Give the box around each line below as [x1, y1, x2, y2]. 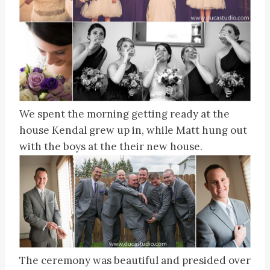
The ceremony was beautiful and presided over [19, 253, 251, 267]
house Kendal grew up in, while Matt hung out [19, 124, 247, 137]
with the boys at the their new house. [19, 140, 202, 154]
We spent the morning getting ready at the [19, 107, 230, 121]
